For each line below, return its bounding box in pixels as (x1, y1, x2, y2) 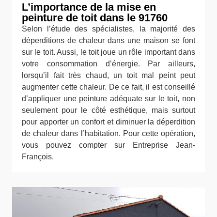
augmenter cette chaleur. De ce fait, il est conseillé (22, 82, 195, 91)
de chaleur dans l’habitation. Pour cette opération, (22, 129, 195, 138)
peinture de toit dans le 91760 (22, 11, 168, 24)
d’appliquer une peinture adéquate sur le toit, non (22, 94, 195, 103)
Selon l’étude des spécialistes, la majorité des (22, 24, 195, 33)
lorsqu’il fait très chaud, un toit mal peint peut (22, 71, 195, 79)
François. (22, 152, 54, 161)
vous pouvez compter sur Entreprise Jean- (22, 140, 195, 149)
